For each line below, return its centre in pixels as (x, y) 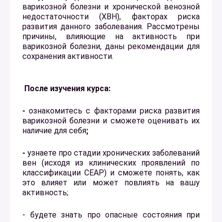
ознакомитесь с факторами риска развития (114, 111)
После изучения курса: (67, 88)
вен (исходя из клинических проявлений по (111, 163)
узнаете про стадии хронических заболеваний (113, 153)
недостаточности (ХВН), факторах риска (111, 16)
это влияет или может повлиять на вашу (111, 182)
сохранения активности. (68, 56)
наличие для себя (54, 130)
